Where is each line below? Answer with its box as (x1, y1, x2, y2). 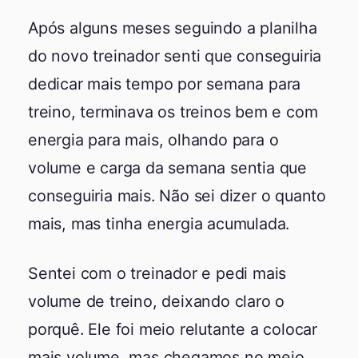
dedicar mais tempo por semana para (28, 74, 301, 93)
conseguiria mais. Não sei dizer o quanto (28, 186, 327, 205)
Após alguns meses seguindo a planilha (28, 18, 317, 38)
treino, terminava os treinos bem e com (28, 102, 318, 121)
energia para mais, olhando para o (28, 130, 279, 149)
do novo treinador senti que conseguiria (28, 46, 322, 66)
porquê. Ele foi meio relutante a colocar (28, 320, 318, 339)
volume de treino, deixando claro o (28, 292, 285, 311)
